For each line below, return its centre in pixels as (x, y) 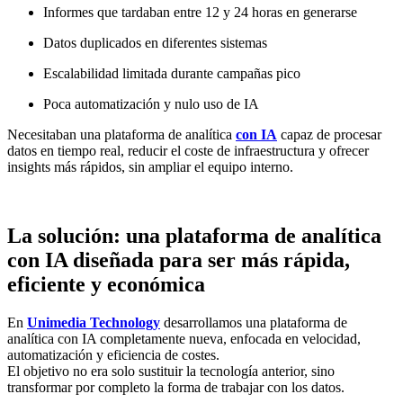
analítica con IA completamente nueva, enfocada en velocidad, (184, 339)
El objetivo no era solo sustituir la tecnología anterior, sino (171, 372)
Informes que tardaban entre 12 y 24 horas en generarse (200, 13)
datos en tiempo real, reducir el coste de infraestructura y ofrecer (188, 151)
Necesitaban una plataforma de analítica (121, 135)
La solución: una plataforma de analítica (194, 236)
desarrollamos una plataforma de (254, 323)
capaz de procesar (329, 135)
